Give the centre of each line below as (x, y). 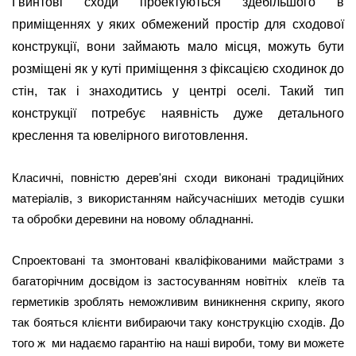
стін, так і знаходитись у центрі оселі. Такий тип (178, 91)
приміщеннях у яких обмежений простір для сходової (178, 24)
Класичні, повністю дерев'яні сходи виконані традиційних (178, 178)
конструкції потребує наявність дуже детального (178, 113)
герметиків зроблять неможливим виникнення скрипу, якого (178, 302)
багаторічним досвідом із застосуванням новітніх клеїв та (178, 281)
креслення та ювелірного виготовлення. (130, 135)
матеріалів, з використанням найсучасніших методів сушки (178, 198)
